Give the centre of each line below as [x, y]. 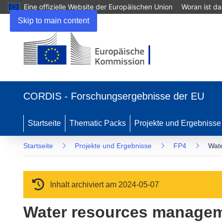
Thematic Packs [98, 123]
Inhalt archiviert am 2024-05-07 [104, 185]
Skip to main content [54, 21]
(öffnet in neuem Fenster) [67, 74]
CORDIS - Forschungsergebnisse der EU [114, 96]
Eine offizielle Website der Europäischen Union [98, 7]
